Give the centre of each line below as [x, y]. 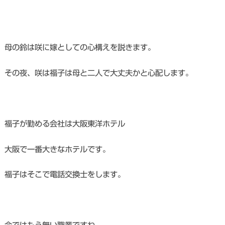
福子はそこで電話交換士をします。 [65, 175]
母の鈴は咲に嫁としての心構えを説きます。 [80, 47]
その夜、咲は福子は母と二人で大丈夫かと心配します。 [98, 73]
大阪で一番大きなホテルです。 [57, 149]
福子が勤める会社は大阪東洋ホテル [65, 124]
